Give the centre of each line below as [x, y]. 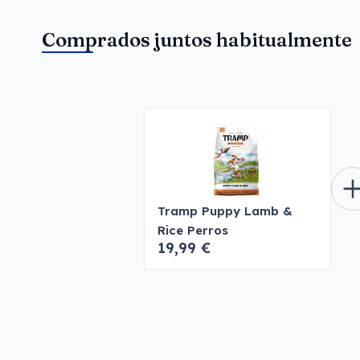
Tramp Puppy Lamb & [225, 211]
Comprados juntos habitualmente [197, 40]
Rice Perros [193, 230]
